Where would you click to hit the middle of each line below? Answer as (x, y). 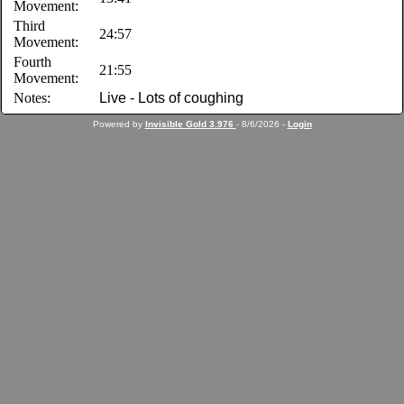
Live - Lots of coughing (172, 98)
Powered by (119, 124)
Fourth (33, 62)
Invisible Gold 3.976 (190, 124)
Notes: (32, 98)
